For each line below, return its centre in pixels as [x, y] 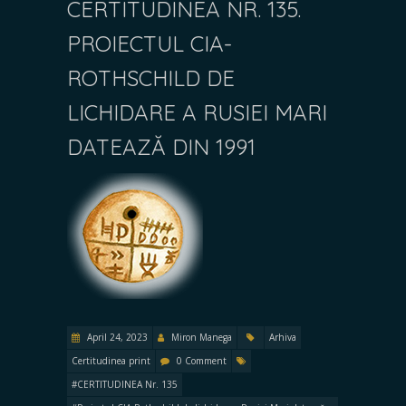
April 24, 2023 [116, 337]
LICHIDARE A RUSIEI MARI [197, 112]
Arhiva [283, 337]
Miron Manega [202, 337]
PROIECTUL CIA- [150, 43]
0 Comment [202, 360]
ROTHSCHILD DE [151, 77]
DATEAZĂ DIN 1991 [161, 146]
